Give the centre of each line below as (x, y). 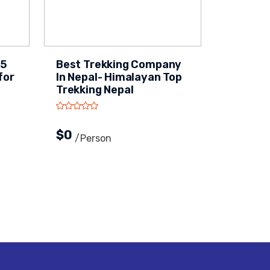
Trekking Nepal (95, 90)
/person (93, 138)
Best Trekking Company (119, 64)
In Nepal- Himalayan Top (119, 77)
